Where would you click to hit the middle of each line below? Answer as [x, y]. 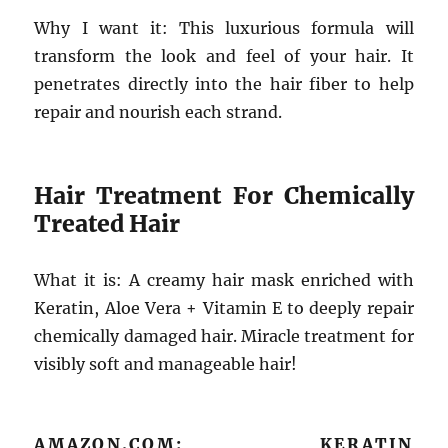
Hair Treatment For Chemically [224, 195]
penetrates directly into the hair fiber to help [224, 84]
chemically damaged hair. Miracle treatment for [224, 336]
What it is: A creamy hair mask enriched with [224, 280]
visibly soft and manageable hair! [166, 364]
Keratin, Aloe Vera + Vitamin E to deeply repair [224, 308]
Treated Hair [107, 223]
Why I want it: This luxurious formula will [224, 28]
